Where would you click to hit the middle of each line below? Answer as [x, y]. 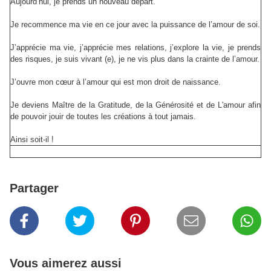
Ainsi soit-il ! [32, 140]
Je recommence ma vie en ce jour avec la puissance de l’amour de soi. [135, 25]
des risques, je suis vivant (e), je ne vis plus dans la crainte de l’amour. [135, 59]
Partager [34, 188]
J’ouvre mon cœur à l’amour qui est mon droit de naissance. [116, 82]
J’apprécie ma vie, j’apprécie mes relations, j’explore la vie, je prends [135, 48]
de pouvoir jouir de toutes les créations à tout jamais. [103, 117]
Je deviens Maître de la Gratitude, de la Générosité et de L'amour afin [135, 105]
